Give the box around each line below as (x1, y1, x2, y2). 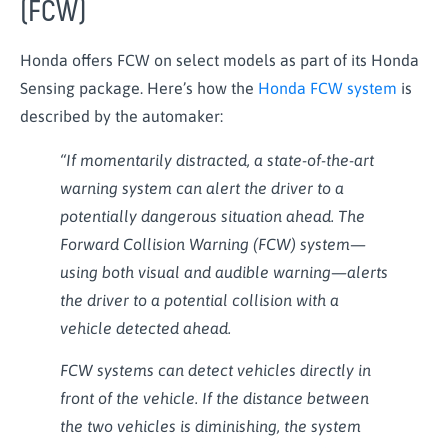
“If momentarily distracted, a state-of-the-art (60, 150, 374, 169)
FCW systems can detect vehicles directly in (60, 361, 371, 380)
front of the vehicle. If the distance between (60, 389, 369, 408)
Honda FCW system (258, 78, 397, 97)
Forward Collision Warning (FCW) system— (60, 234, 366, 253)
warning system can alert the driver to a (60, 178, 344, 197)
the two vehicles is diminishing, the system (60, 417, 361, 436)
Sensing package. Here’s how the (20, 78, 258, 97)
